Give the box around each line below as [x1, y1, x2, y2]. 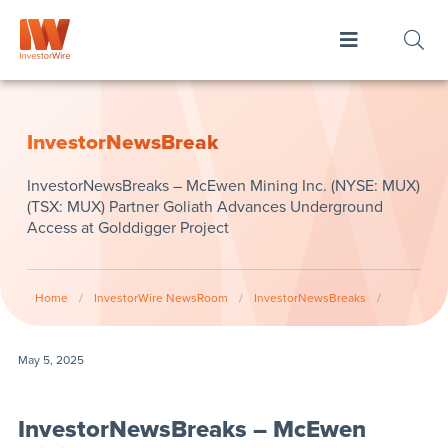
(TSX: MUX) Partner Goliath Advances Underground [26, 197, 383, 217]
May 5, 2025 [17, 352, 84, 367]
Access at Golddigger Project [26, 218, 229, 238]
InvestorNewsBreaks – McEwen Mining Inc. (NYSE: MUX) [26, 176, 420, 196]
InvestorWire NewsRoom [93, 291, 228, 305]
